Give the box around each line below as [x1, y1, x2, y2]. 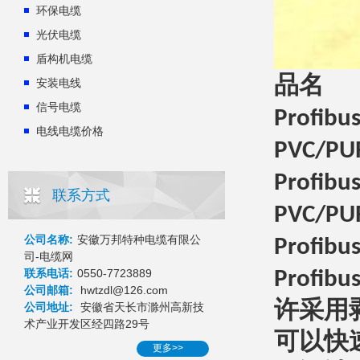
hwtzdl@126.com [77, 284, 168, 297]
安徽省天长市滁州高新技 [77, 301, 204, 313]
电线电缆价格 [36, 125, 104, 137]
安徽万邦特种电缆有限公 [77, 233, 201, 246]
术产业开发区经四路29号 [24, 317, 149, 330]
